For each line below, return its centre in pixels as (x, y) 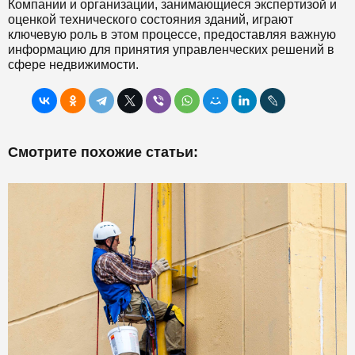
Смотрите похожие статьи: (103, 152)
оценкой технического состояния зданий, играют (151, 19)
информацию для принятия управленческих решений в (171, 50)
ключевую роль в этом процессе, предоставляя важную (172, 34)
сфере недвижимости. (73, 65)
